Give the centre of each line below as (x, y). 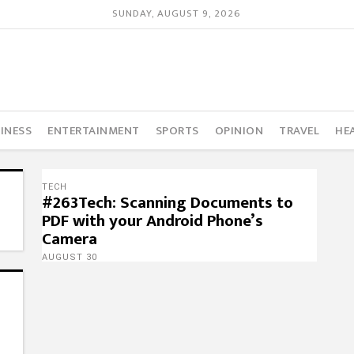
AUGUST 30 (69, 257)
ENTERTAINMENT (94, 130)
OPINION (239, 130)
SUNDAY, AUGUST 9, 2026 (177, 14)
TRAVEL (299, 130)
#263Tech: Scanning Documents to (167, 203)
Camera (69, 239)
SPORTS (177, 130)
